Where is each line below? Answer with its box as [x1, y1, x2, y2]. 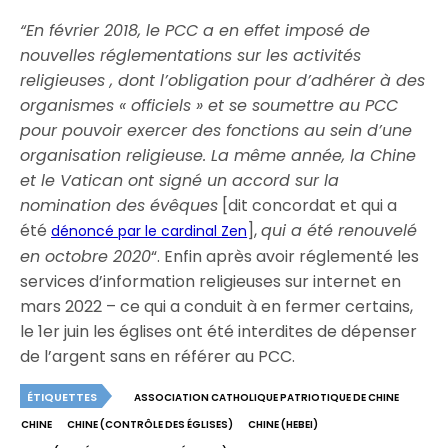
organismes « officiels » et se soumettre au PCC [20, 94, 399, 117]
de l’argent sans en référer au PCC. [20, 345, 296, 368]
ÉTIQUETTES [27, 389, 97, 405]
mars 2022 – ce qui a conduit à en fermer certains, [20, 295, 414, 318]
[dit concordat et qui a [218, 194, 398, 217]
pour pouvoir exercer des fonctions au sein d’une [20, 119, 413, 142]
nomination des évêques [20, 194, 219, 217]
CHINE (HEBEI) [248, 417, 318, 432]
